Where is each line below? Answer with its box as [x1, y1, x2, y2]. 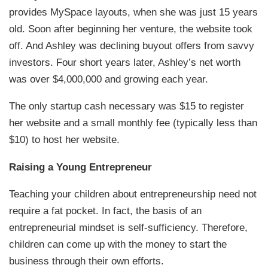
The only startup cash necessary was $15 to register [9, 100, 245, 112]
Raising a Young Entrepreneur [9, 160, 153, 173]
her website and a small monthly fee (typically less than [9, 117, 258, 129]
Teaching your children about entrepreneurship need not [9, 188, 257, 200]
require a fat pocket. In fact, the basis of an [9, 205, 202, 217]
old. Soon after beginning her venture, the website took [9, 22, 253, 35]
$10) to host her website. [9, 133, 120, 146]
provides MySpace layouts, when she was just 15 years [9, 5, 258, 18]
